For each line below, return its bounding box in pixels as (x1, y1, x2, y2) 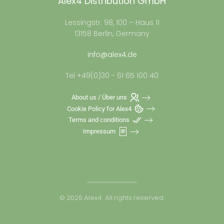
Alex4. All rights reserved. (82, 193, 165, 203)
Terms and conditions (68, 116, 129, 124)
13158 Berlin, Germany (74, 28, 149, 39)
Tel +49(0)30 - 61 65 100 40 (65, 70, 158, 81)
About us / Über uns (71, 93, 127, 101)
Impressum (82, 127, 115, 135)
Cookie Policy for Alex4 (66, 104, 131, 112)
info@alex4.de (87, 49, 137, 60)
